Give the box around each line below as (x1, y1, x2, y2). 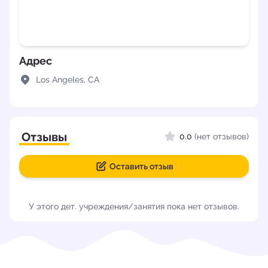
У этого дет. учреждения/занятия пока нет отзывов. (29, 202, 239, 211)
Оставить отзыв (109, 162, 173, 171)
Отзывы (22, 130, 67, 144)
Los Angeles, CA (36, 74, 99, 84)
